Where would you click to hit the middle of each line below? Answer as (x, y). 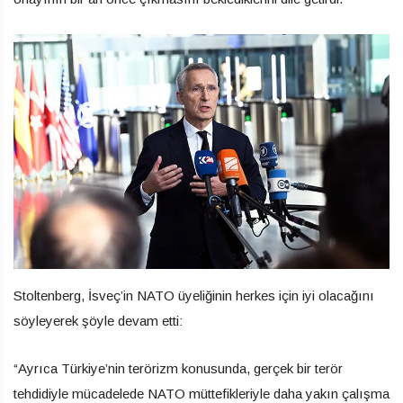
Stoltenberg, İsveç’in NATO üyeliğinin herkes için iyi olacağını (194, 295)
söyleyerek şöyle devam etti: (98, 320)
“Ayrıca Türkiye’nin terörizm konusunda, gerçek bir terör (178, 368)
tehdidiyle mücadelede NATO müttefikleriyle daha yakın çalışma (201, 393)
